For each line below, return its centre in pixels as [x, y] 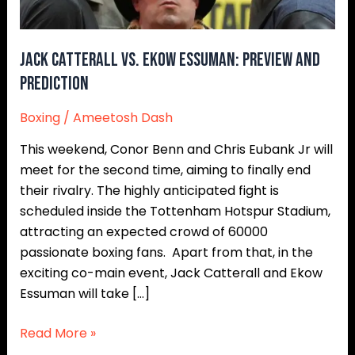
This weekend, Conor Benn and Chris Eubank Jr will [176, 150]
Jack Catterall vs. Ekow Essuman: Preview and [170, 60]
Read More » [57, 334]
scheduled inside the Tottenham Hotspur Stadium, [175, 212]
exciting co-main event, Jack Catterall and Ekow [171, 273]
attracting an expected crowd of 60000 [143, 232]
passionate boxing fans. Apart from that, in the [166, 253]
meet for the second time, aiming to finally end [165, 170]
